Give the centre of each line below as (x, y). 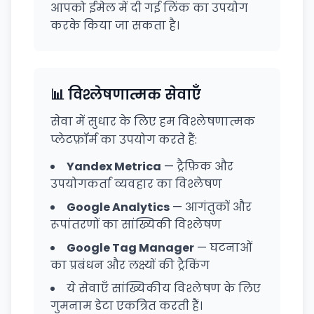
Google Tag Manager (130, 248)
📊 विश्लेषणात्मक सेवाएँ (126, 95)
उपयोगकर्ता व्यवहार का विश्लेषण (136, 184)
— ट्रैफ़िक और (197, 166)
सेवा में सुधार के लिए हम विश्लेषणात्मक (153, 122)
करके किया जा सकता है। (115, 26)
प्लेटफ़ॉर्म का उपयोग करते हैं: (124, 140)
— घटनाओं (223, 248)
